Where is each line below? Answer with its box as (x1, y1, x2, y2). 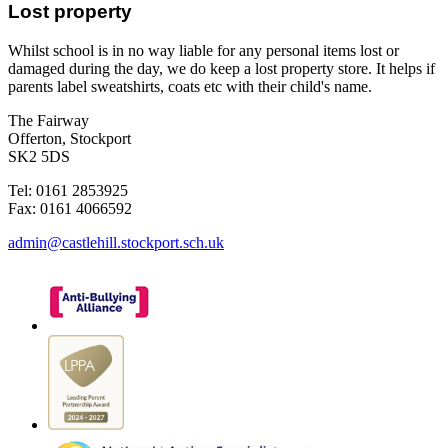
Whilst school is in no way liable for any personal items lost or (8, 42, 399, 60)
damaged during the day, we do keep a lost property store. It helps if (8, 60, 435, 78)
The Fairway (8, 112, 89, 130)
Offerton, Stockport (8, 130, 131, 148)
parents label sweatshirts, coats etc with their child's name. (8, 78, 380, 96)
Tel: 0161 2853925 (8, 182, 128, 200)
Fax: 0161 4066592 (8, 200, 132, 218)
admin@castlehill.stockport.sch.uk (8, 234, 224, 252)
